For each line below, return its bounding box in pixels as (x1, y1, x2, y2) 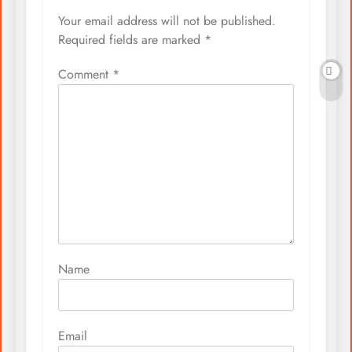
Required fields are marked (58, 31, 204, 49)
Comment (58, 65, 112, 84)
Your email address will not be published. (58, 12, 276, 31)
